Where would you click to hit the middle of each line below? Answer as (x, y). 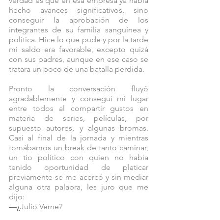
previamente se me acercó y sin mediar (79, 177)
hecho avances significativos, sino (79, 10)
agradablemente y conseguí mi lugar (79, 99)
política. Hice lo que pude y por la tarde (79, 40)
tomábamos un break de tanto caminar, (79, 148)
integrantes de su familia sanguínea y (79, 30)
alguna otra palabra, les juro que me (79, 187)
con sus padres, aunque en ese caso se (79, 59)
